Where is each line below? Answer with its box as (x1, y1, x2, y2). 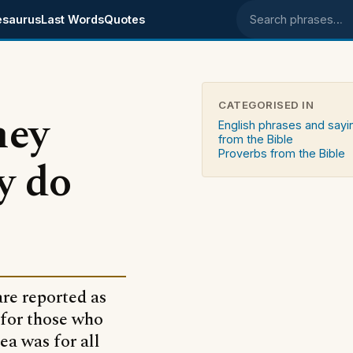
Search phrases (246, 19, 347, 42)
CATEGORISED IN (218, 98, 314, 111)
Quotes (103, 13, 145, 26)
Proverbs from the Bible (218, 147, 345, 160)
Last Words (40, 13, 104, 26)
